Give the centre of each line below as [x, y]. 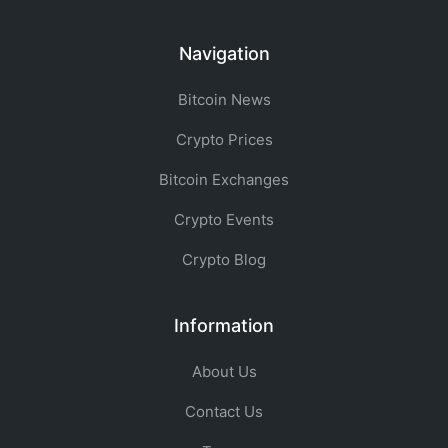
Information [224, 325]
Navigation [224, 53]
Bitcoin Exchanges [224, 179]
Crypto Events [224, 219]
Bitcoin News [224, 99]
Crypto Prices [224, 139]
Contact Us [224, 411]
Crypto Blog [224, 259]
